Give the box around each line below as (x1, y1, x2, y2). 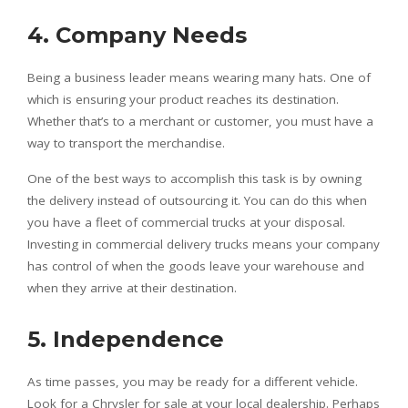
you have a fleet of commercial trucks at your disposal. (27, 214, 345, 230)
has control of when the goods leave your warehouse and (27, 258, 364, 274)
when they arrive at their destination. (27, 280, 237, 296)
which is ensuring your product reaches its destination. (27, 91, 339, 107)
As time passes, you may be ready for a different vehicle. (27, 373, 358, 390)
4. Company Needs (27, 22, 247, 48)
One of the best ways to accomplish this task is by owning (27, 170, 362, 187)
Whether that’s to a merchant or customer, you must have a (27, 113, 373, 129)
